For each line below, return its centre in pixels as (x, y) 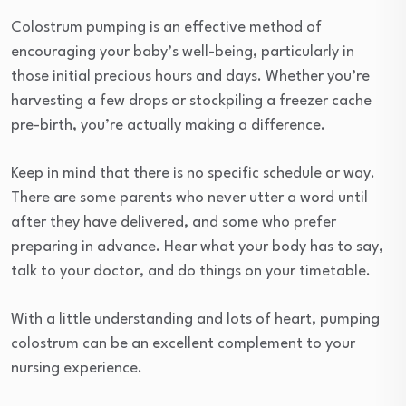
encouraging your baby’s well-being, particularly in (183, 53)
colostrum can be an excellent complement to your (183, 344)
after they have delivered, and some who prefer (174, 223)
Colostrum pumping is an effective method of (166, 28)
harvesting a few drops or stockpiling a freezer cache (191, 101)
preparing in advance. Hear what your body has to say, (197, 247)
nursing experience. (77, 369)
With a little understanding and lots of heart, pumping (195, 320)
